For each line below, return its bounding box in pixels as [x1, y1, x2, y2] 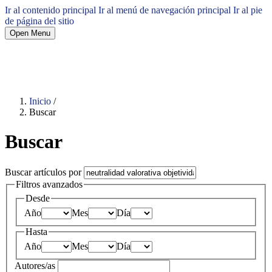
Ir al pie [233, 5, 262, 15]
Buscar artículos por [5, 166, 84, 177]
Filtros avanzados [16, 178, 83, 189]
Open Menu [10, 29, 50, 38]
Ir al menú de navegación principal [98, 5, 231, 15]
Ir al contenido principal [5, 5, 96, 15]
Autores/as [15, 260, 58, 271]
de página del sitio [5, 16, 74, 26]
